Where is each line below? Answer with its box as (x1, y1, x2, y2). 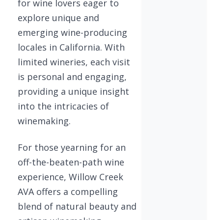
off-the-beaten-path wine (18, 156, 124, 168)
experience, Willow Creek (18, 171, 123, 183)
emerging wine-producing (18, 27, 127, 38)
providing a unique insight (18, 85, 129, 97)
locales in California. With (18, 41, 125, 53)
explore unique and (18, 12, 99, 24)
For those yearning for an (18, 141, 126, 153)
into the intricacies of (18, 100, 109, 112)
